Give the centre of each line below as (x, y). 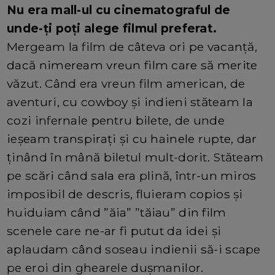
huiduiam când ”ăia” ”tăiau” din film (117, 212)
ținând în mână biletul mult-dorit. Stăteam (135, 157)
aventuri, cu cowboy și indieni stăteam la (130, 102)
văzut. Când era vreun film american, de (126, 83)
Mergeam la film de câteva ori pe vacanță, (132, 46)
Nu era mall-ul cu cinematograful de (119, 10)
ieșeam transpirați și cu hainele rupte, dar (132, 138)
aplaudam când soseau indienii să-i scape (134, 249)
